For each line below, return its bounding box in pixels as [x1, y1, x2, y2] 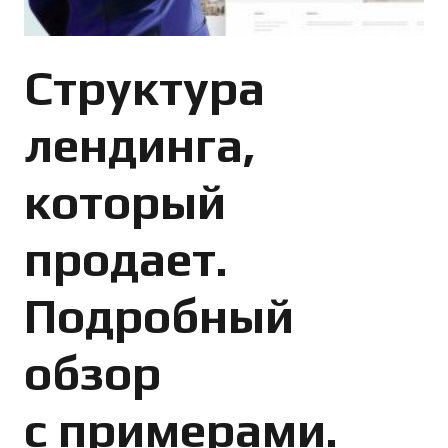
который [24, 174, 226, 230]
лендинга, [24, 117, 255, 173]
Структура [24, 60, 265, 116]
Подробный [24, 288, 294, 344]
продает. [24, 231, 227, 287]
